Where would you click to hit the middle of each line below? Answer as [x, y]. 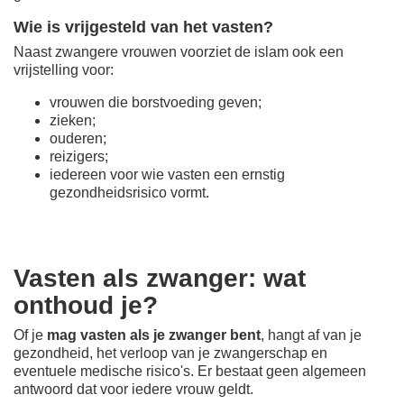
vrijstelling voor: [64, 69]
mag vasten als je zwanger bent [154, 335]
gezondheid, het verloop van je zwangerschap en [170, 353]
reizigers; [79, 156]
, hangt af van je [311, 335]
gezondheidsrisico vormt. [129, 192]
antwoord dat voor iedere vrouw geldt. [133, 389]
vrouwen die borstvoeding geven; [156, 102]
